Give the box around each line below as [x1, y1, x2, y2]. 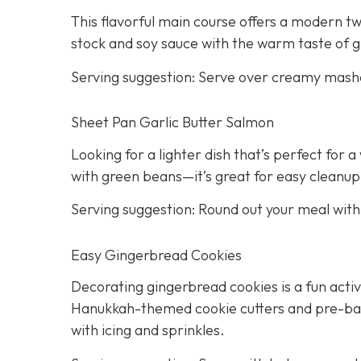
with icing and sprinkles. [71, 321, 225, 340]
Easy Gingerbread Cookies [71, 245, 242, 264]
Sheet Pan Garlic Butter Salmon [71, 113, 274, 132]
